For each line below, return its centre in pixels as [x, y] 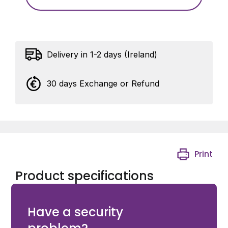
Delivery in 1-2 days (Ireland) [102, 54]
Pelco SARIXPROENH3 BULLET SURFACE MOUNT [93, 200]
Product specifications [84, 176]
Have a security [75, 212]
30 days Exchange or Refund [103, 83]
